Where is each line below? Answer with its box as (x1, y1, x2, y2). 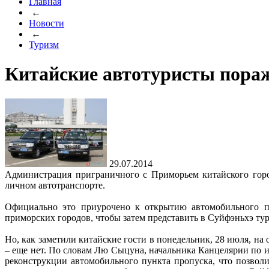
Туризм (29, 40, 59, 50)
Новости (29, 18, 64, 28)
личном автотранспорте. (5, 180, 105, 190)
